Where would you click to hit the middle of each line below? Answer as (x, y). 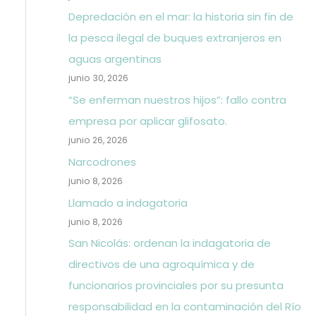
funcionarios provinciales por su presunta (176, 286)
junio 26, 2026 (98, 140)
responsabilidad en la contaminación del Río (184, 307)
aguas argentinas (115, 59)
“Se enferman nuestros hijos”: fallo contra (177, 100)
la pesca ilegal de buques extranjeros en (175, 38)
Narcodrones (102, 162)
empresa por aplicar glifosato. (147, 121)
